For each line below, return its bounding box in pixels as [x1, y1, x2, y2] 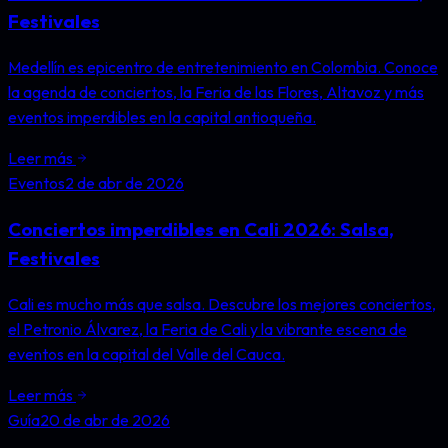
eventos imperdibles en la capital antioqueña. [8, 107, 316, 128]
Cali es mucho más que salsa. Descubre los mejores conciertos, [8, 293, 436, 314]
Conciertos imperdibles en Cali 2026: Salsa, [8, 216, 394, 241]
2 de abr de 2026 [65, 173, 184, 194]
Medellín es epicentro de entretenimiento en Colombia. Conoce [8, 57, 438, 78]
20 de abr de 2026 [40, 409, 170, 430]
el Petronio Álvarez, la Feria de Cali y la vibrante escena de [8, 318, 407, 339]
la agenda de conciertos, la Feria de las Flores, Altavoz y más [8, 82, 424, 103]
